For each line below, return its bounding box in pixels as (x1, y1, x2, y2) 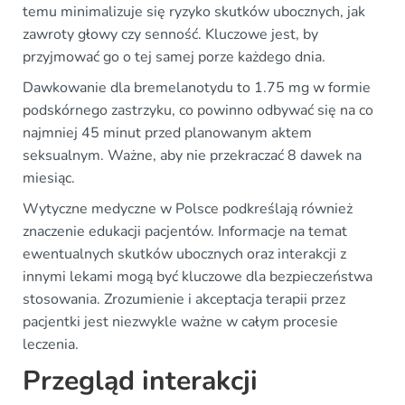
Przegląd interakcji (23, 362, 258, 400)
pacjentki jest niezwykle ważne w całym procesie (23, 311, 338, 332)
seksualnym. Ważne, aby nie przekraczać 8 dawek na (23, 145, 362, 165)
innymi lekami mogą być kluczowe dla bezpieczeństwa (23, 266, 372, 287)
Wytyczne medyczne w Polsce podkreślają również (23, 198, 353, 219)
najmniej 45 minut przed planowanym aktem (23, 122, 312, 143)
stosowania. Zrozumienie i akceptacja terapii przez (23, 288, 345, 309)
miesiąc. (23, 167, 75, 188)
